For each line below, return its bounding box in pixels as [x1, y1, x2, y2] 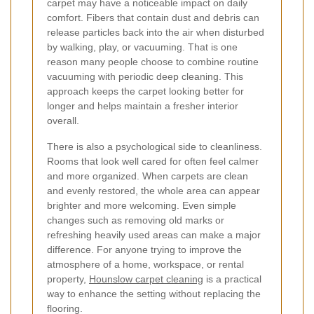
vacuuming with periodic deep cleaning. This [47, 70, 243, 82]
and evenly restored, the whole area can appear [47, 184, 260, 196]
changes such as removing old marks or [47, 214, 224, 226]
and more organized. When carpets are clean [47, 170, 248, 182]
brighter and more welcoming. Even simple [47, 199, 236, 211]
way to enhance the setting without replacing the [47, 287, 261, 299]
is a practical [203, 273, 261, 285]
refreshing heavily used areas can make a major [47, 228, 261, 240]
